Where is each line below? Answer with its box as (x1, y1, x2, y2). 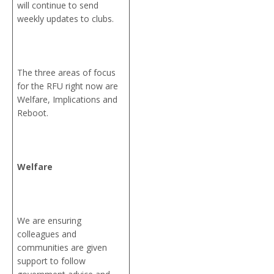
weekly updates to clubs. (17, 12, 116, 24)
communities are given (17, 241, 107, 253)
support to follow (17, 254, 86, 267)
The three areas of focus (17, 66, 116, 78)
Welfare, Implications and (17, 93, 117, 105)
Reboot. (17, 106, 51, 119)
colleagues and (17, 228, 76, 240)
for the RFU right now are (17, 80, 118, 92)
